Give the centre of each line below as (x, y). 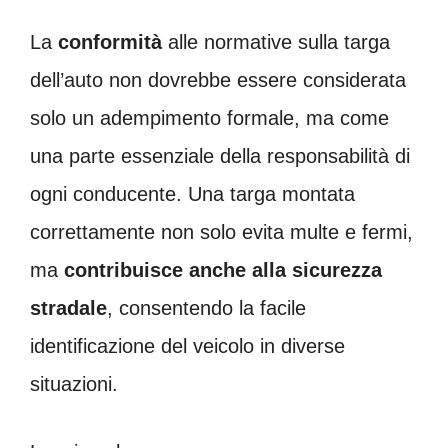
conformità (110, 42)
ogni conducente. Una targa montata (192, 194)
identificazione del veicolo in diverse (187, 346)
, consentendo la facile (206, 308)
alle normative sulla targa (276, 42)
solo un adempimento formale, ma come (209, 118)
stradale (68, 308)
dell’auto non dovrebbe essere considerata (218, 80)
